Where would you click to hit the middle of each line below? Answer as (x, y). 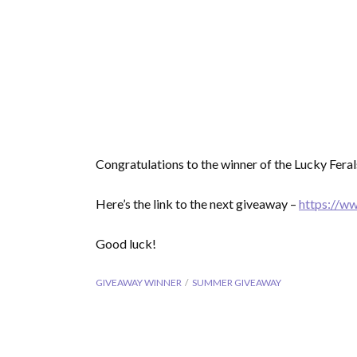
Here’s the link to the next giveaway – (197, 204)
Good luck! (126, 243)
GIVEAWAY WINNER (139, 282)
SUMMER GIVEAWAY (237, 282)
